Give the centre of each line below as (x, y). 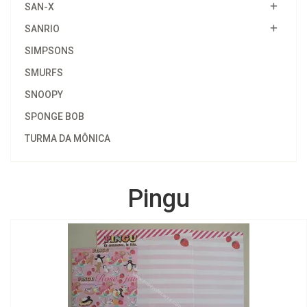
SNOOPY (44, 95)
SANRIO (42, 29)
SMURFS (44, 73)
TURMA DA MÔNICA (67, 138)
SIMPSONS (49, 51)
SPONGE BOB (54, 116)
